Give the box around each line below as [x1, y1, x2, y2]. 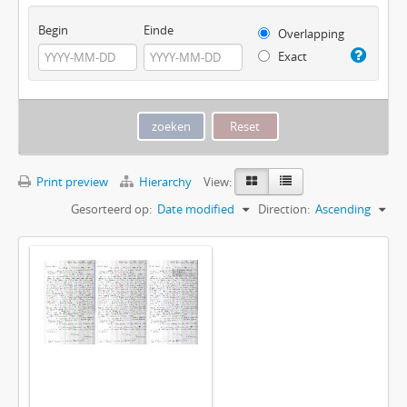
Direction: [258, 201, 310, 218]
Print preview [34, 174, 108, 191]
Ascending [315, 201, 371, 218]
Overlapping [274, 25, 344, 43]
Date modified [157, 201, 234, 218]
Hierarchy [136, 174, 194, 191]
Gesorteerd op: [71, 201, 152, 218]
